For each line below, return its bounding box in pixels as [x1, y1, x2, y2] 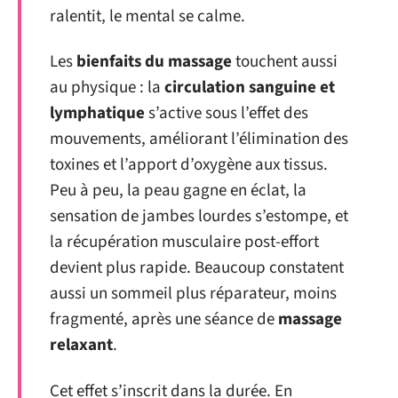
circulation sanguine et [164, 76, 335, 99]
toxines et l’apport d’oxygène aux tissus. [50, 153, 328, 177]
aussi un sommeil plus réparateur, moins [50, 282, 337, 306]
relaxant [50, 333, 113, 357]
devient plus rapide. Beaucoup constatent [50, 256, 344, 280]
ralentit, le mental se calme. [50, 4, 245, 28]
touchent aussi [232, 50, 338, 74]
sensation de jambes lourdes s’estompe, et [50, 204, 348, 228]
